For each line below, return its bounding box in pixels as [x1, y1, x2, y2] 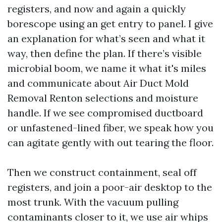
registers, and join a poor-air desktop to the [7, 181, 212, 193]
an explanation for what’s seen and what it [7, 32, 205, 45]
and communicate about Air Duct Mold [7, 77, 189, 89]
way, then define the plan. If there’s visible [7, 47, 202, 59]
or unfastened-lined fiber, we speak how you [7, 121, 214, 134]
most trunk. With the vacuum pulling [7, 196, 178, 208]
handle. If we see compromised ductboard [7, 107, 203, 119]
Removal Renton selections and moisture [7, 92, 198, 104]
